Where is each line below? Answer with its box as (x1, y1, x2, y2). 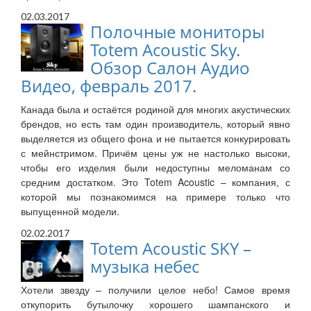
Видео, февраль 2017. (21, 74, 196, 98)
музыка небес (90, 255, 199, 278)
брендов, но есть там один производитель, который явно (21, 117, 290, 131)
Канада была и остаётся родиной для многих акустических (21, 102, 290, 117)
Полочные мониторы (90, 20, 264, 44)
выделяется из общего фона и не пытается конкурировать (21, 131, 290, 146)
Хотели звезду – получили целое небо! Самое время (21, 283, 290, 297)
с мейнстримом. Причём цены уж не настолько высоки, (21, 146, 290, 160)
